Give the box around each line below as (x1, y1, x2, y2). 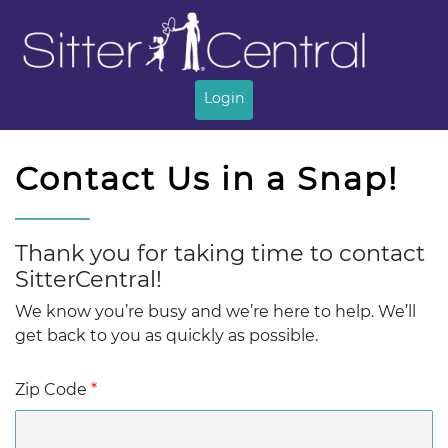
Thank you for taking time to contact (15, 239, 425, 267)
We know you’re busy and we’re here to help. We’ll (15, 302, 416, 321)
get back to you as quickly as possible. (15, 326, 318, 345)
